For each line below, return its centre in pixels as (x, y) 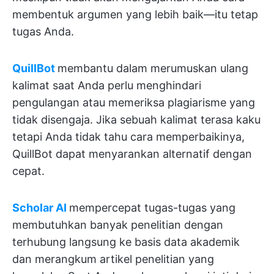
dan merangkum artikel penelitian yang (113, 259)
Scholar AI (39, 208)
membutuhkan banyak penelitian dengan (118, 225)
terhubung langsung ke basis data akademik (126, 242)
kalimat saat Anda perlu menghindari (107, 85)
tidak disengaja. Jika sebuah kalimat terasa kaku (136, 120)
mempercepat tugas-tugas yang (152, 208)
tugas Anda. (43, 31)
